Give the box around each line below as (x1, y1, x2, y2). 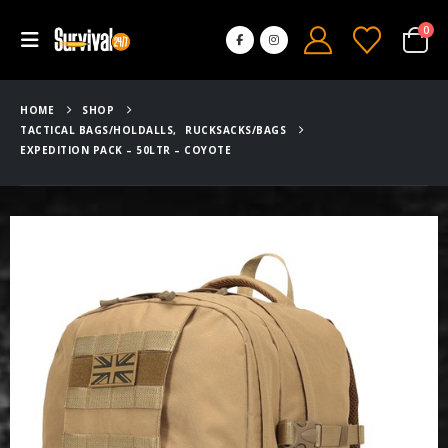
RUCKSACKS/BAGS (185, 123, 286, 137)
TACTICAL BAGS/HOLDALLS (20, 123, 173, 137)
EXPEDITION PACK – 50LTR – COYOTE (20, 143, 231, 157)
